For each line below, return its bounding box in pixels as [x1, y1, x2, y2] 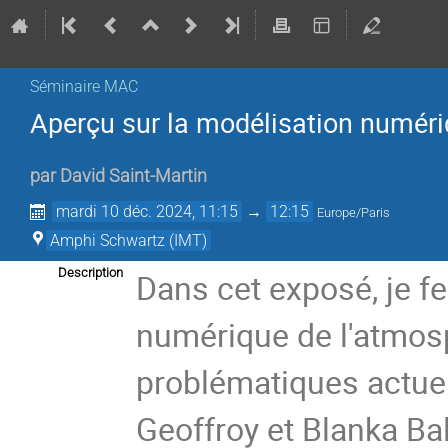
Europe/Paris [317, 205, 391, 221]
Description [58, 265, 123, 281]
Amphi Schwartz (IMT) [50, 231, 207, 251]
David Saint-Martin [60, 166, 207, 187]
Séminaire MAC [30, 77, 138, 96]
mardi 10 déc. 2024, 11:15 [56, 202, 239, 222]
